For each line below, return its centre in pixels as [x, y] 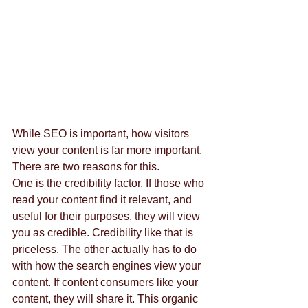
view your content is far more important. [109, 150]
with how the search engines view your [108, 266]
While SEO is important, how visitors [102, 134]
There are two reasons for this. [87, 167]
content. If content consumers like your [107, 282]
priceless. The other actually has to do [106, 249]
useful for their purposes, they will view [108, 216]
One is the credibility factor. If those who [110, 183]
